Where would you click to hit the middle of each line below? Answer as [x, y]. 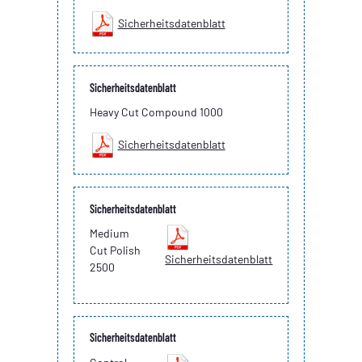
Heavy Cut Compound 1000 [156, 112]
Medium [109, 233]
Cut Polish [115, 250]
